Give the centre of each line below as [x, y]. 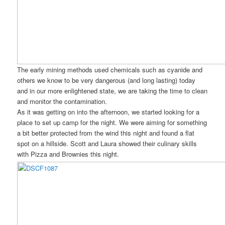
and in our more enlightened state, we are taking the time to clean [113, 90]
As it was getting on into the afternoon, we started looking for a [108, 111]
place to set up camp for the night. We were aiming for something [112, 122]
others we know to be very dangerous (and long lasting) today [106, 80]
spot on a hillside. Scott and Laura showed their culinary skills [107, 143]
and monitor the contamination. [62, 101]
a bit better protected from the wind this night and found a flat [106, 133]
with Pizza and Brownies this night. [68, 154]
